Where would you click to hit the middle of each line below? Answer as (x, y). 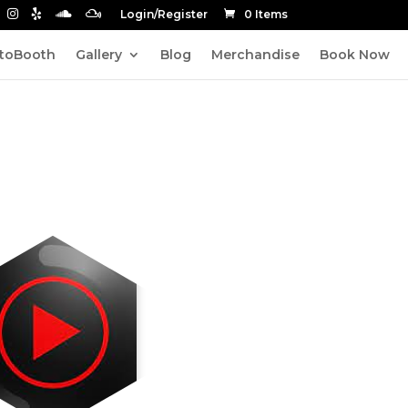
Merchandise (255, 54)
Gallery (99, 54)
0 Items (266, 14)
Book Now (355, 54)
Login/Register (164, 14)
